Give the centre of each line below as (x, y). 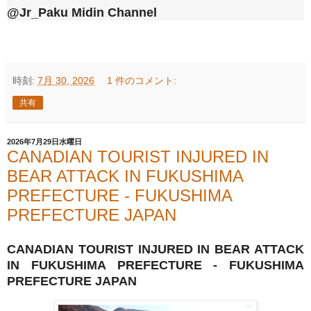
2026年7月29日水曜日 (44, 142)
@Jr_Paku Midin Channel (82, 13)
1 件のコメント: (142, 81)
